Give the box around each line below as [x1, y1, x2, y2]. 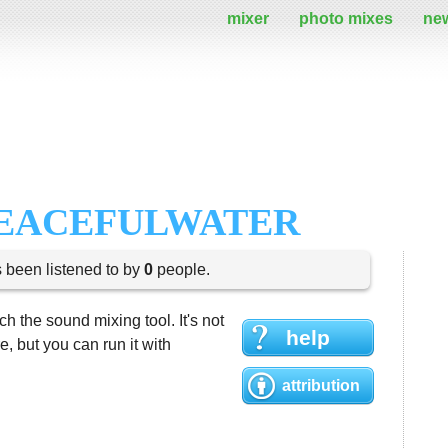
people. [153, 261, 210, 278]
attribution [282, 377, 360, 394]
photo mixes [299, 10, 393, 27]
